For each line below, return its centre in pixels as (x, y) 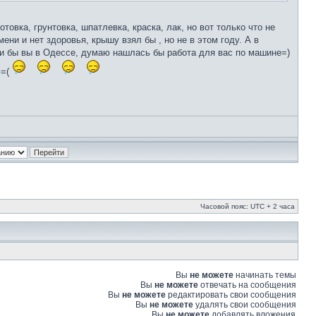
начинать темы (265, 275)
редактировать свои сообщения (231, 295)
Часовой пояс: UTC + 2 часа (248, 206)
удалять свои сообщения (245, 305)
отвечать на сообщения (247, 285)
